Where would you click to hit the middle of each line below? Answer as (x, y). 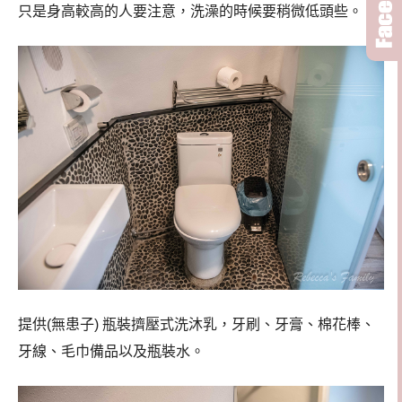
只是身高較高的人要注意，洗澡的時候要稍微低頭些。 (190, 11)
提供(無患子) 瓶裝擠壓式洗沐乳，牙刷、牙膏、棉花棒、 (197, 325)
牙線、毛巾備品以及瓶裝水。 (111, 352)
